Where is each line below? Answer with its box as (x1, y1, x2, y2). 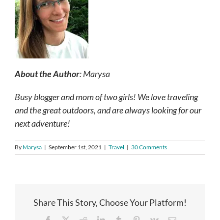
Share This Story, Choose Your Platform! (33, 196, 187, 208)
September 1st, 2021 (49, 143, 102, 151)
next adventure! (15, 117, 70, 129)
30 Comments (131, 143, 167, 151)
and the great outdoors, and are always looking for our (15, 104, 201, 115)
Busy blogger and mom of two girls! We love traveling (15, 91, 198, 102)
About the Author (15, 68, 80, 79)
